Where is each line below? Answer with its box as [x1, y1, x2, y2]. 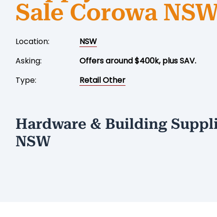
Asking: [15, 55, 42, 67]
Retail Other [79, 75, 125, 86]
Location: [15, 36, 49, 47]
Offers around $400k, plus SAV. [79, 55, 196, 67]
